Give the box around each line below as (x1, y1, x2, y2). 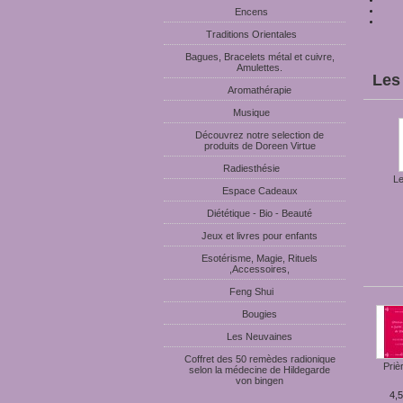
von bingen (236, 375, 283, 386)
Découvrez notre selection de (195, 130, 324, 140)
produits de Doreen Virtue (203, 140, 316, 151)
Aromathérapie (228, 85, 291, 95)
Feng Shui (229, 286, 273, 297)
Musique (233, 107, 270, 118)
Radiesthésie (223, 163, 280, 174)
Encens (235, 6, 268, 17)
